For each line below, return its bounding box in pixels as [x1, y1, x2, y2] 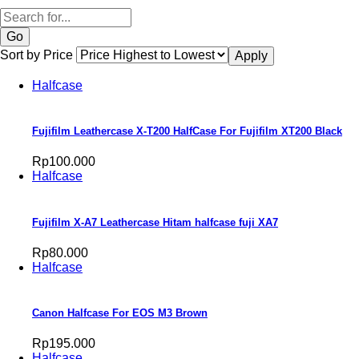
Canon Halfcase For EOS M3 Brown [32, 306, 208, 319]
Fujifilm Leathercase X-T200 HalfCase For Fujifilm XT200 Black [32, 125, 342, 138]
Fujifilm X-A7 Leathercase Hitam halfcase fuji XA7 [32, 216, 278, 228]
